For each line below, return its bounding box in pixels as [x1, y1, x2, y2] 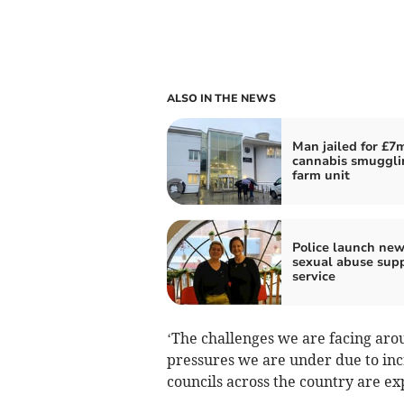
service [291, 268, 335, 286]
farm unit [291, 167, 350, 185]
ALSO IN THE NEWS [166, 91, 276, 106]
